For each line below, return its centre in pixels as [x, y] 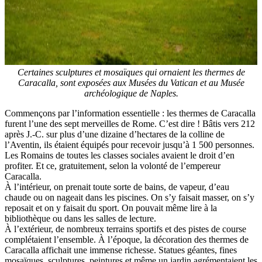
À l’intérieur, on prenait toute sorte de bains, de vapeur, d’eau [117, 187]
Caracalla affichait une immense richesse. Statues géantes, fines [121, 250]
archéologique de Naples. [131, 93]
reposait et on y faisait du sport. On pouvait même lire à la [111, 208]
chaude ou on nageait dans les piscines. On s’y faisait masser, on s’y [130, 197]
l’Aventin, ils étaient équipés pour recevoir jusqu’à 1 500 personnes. [130, 144]
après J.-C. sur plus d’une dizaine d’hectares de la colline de [115, 134]
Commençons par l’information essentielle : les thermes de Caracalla [130, 113]
